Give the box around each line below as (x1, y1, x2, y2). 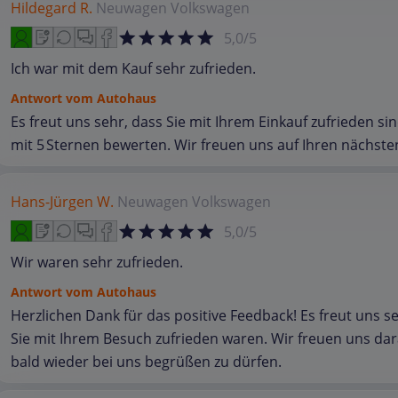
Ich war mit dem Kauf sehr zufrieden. (11, 59, 256, 78)
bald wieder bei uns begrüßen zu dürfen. (11, 352, 282, 371)
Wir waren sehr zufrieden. (11, 252, 183, 272)
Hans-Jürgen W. (11, 192, 114, 211)
